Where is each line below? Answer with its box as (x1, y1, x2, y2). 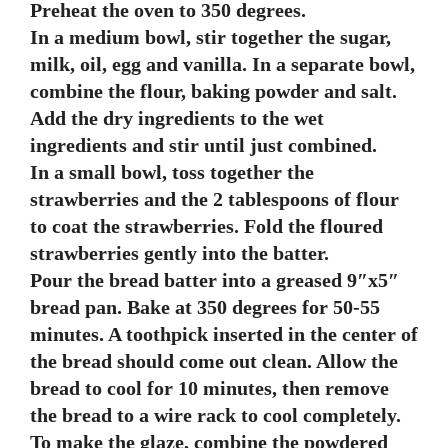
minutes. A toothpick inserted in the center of (30, 323, 418, 346)
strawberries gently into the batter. (30, 242, 329, 265)
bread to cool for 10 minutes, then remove (30, 377, 389, 400)
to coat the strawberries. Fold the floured (30, 215, 383, 238)
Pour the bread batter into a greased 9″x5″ (30, 269, 399, 292)
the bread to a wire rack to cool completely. (30, 404, 401, 427)
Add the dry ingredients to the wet (30, 107, 324, 130)
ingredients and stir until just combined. (30, 134, 377, 157)
